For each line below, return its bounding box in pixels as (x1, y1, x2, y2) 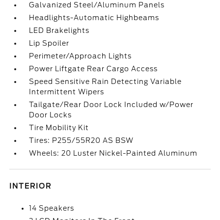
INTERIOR (9, 182, 52, 190)
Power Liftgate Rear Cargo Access (29, 65, 158, 73)
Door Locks (29, 111, 72, 119)
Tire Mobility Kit (29, 124, 89, 132)
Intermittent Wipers (29, 88, 105, 96)
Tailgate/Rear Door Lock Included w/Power (29, 101, 194, 109)
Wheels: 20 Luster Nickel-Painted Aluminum (29, 149, 198, 157)
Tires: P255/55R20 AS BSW (29, 137, 134, 144)
